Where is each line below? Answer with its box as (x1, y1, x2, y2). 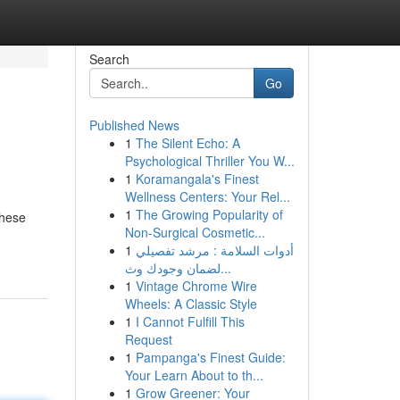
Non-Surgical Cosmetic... (124, 223, 265, 241)
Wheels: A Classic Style (124, 295, 257, 312)
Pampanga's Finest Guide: (135, 348, 286, 366)
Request (124, 330, 172, 348)
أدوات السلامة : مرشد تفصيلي (135, 241, 294, 259)
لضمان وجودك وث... (220, 259, 231, 277)
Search (88, 50, 129, 68)
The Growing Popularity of (135, 205, 283, 223)
